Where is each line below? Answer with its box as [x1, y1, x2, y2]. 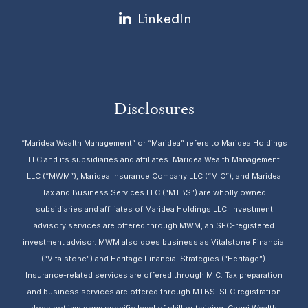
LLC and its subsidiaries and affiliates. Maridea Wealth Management [28, 154, 280, 164]
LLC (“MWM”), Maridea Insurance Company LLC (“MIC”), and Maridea [27, 170, 281, 181]
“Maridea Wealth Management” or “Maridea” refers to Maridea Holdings [21, 137, 287, 148]
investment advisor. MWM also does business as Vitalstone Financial [22, 236, 286, 247]
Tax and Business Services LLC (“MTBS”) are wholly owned [42, 187, 266, 197]
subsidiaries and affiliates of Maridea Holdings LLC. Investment [35, 203, 273, 214]
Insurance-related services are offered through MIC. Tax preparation [25, 269, 283, 280]
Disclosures [113, 101, 195, 120]
